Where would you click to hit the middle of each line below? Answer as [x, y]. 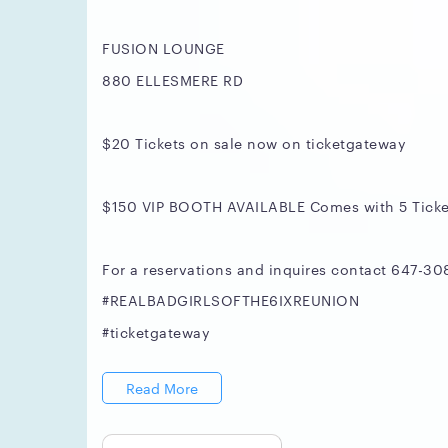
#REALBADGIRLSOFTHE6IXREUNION [230, 300]
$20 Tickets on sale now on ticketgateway [254, 142]
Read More [162, 388]
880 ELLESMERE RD [172, 79]
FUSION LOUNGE [163, 48]
